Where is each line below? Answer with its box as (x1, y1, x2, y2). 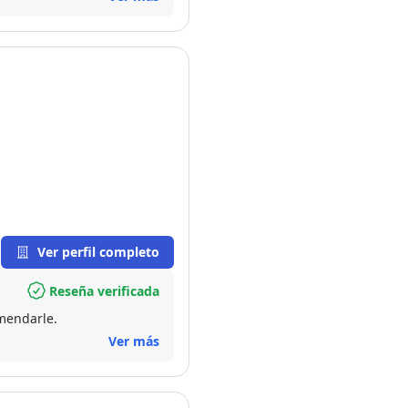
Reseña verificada (49, 281, 159, 300)
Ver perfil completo (37, 243, 159, 260)
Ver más (108, 332, 159, 350)
